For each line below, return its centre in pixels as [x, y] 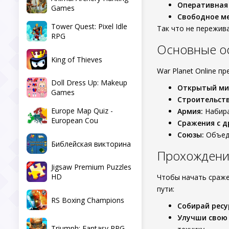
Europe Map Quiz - [82, 111]
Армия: [190, 111]
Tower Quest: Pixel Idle [89, 26]
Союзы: [191, 135]
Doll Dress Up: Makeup [89, 83]
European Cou [75, 120]
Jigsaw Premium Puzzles [91, 167]
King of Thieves [77, 59]
